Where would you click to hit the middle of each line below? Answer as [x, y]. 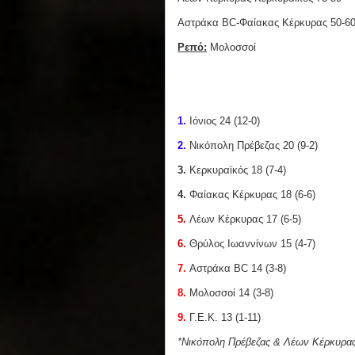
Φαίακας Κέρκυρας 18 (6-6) [251, 195]
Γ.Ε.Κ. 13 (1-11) [223, 318]
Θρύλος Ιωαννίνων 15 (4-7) [252, 244]
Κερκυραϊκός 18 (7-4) [236, 170]
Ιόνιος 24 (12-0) [223, 121]
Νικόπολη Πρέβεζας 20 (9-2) [252, 146]
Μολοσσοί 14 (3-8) [231, 293]
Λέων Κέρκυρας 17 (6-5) [244, 219]
